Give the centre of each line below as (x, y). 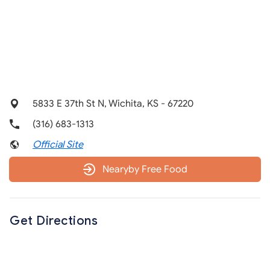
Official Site (58, 145)
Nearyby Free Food (145, 169)
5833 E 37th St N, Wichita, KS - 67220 (113, 104)
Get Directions (54, 221)
